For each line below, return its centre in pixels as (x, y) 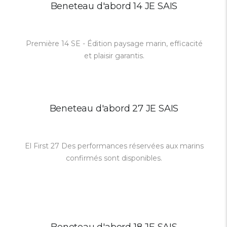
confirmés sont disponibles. (114, 158)
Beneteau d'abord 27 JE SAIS (114, 108)
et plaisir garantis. (114, 56)
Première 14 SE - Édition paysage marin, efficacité (114, 44)
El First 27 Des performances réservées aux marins (114, 146)
